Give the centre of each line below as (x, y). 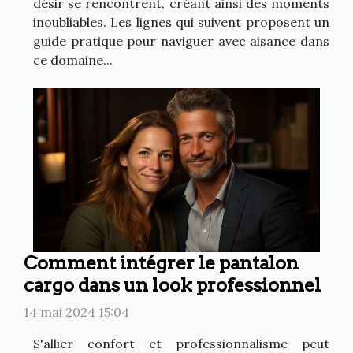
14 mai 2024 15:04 (76, 312)
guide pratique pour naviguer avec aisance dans (181, 41)
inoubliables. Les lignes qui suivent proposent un (181, 22)
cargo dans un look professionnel (172, 284)
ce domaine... (73, 59)
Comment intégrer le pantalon (161, 262)
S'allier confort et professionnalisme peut (181, 343)
